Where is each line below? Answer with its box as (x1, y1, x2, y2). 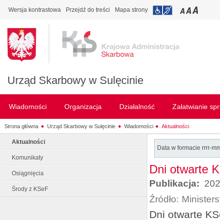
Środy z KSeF (12, 186, 48, 192)
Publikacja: (149, 178, 202, 189)
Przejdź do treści (66, 6, 110, 13)
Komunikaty (12, 154, 43, 161)
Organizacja (64, 103, 102, 110)
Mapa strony (115, 6, 148, 13)
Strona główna (4, 123, 38, 129)
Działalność (119, 103, 155, 110)
